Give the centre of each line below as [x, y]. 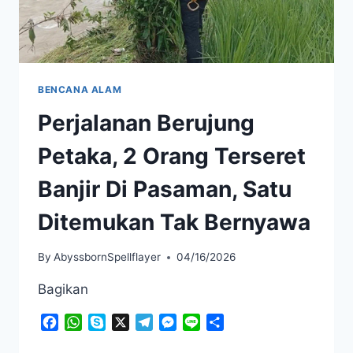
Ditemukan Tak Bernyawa [174, 222]
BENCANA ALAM [80, 89]
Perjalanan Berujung [146, 123]
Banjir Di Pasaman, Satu [165, 189]
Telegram [180, 323]
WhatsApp [113, 323]
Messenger [209, 323]
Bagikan [63, 290]
